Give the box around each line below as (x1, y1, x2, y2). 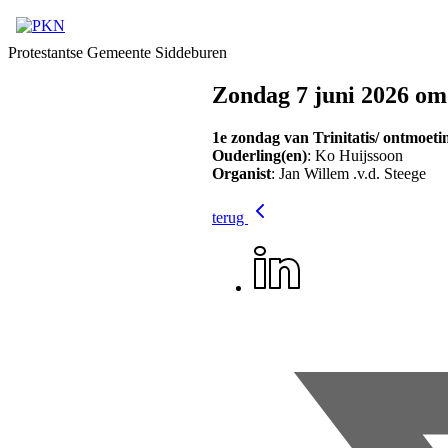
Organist (212, 164, 271, 182)
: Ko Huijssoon (307, 146, 403, 164)
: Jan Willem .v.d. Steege (271, 164, 426, 182)
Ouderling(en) (212, 146, 307, 164)
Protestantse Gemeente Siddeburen (8, 44, 227, 61)
